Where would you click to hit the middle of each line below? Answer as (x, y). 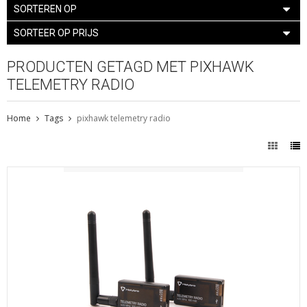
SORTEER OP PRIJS (56, 33)
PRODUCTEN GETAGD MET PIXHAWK (131, 66)
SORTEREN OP (45, 9)
